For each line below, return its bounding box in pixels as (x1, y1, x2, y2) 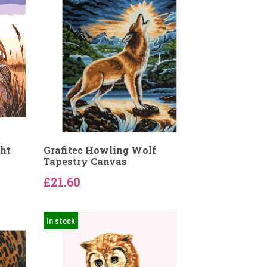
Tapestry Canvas (43, 155, 127, 167)
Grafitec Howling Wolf (43, 144, 156, 156)
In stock (46, 215, 75, 226)
